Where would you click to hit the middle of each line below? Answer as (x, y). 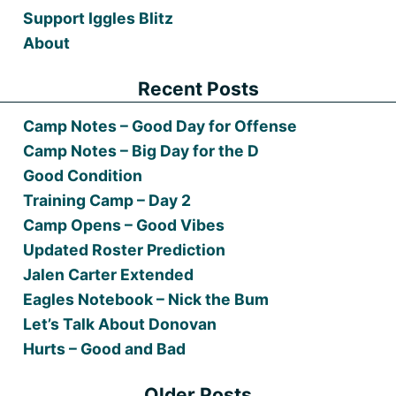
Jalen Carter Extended (109, 274)
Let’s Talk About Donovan (120, 324)
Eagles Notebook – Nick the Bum (146, 299)
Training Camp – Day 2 (107, 200)
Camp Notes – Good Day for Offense (160, 126)
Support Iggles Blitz (99, 18)
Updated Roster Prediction (125, 249)
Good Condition (83, 175)
